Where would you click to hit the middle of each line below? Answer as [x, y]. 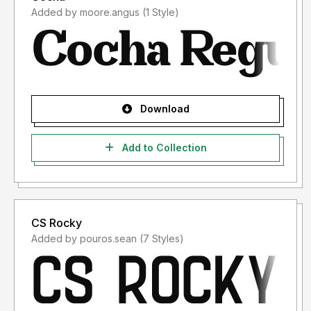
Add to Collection [163, 148]
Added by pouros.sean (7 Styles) [162, 239]
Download [163, 109]
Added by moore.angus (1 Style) [161, 12]
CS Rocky [57, 223]
